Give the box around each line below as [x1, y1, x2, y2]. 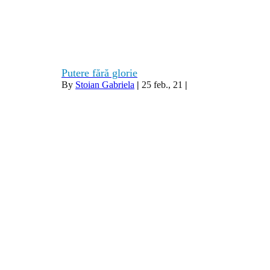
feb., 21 [154, 80, 183, 90]
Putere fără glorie [61, 67, 137, 79]
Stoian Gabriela [75, 80, 134, 90]
